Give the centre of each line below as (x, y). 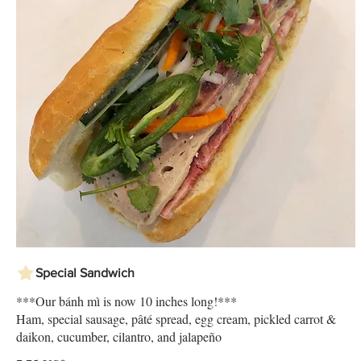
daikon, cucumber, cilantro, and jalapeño (119, 337)
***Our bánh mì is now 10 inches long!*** (127, 301)
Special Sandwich (85, 273)
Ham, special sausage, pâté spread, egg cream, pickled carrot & (176, 319)
